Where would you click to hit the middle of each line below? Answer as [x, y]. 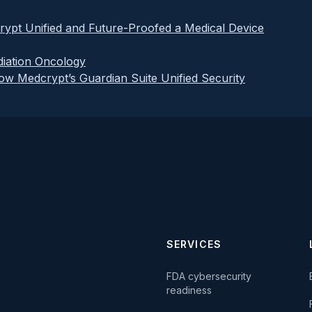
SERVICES [194, 244]
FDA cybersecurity [209, 276]
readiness [189, 290]
